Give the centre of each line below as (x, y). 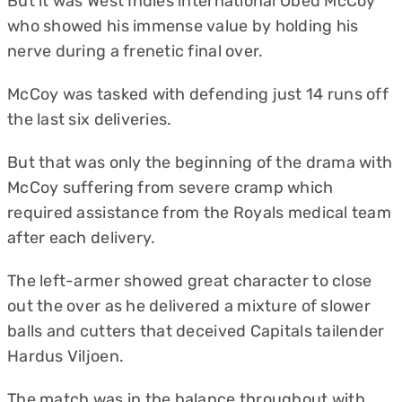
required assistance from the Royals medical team (199, 213)
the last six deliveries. (90, 119)
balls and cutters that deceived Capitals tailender (196, 331)
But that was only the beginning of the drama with (200, 162)
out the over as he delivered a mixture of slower (189, 306)
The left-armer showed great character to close (190, 281)
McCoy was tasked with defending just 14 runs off (198, 94)
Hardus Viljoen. (66, 356)
